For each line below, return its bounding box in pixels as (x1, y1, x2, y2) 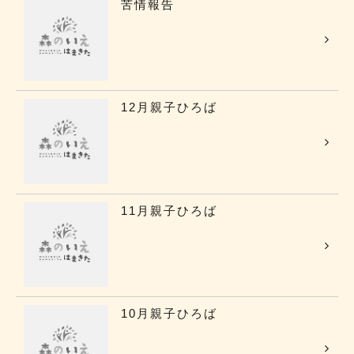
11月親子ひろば (120, 203, 217, 217)
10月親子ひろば (120, 306, 217, 320)
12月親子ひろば (120, 100, 217, 115)
